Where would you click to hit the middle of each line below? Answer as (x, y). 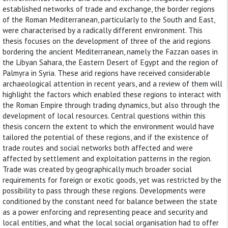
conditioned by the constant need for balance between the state (110, 201)
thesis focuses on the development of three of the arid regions (107, 41)
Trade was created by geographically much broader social (97, 169)
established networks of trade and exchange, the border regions (109, 9)
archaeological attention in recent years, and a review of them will (112, 84)
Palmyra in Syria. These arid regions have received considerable (106, 73)
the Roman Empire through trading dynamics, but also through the (111, 105)
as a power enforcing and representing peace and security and (105, 212)
